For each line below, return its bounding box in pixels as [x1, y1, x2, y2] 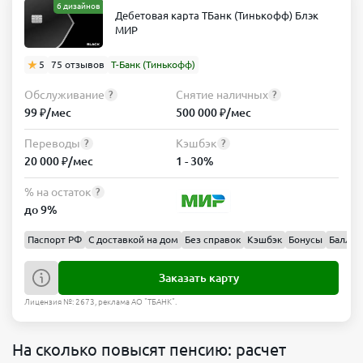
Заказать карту [158, 271, 239, 284]
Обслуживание [24, 88, 105, 101]
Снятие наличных [175, 88, 268, 101]
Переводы [24, 136, 80, 150]
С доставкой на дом [88, 233, 178, 245]
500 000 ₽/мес [175, 105, 251, 119]
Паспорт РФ [28, 233, 82, 245]
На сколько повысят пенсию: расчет [12, 340, 286, 359]
